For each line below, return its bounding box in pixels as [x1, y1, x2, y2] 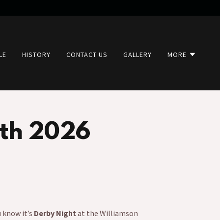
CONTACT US [66, 50, 108, 59]
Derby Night [33, 208, 76, 219]
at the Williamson [76, 208, 138, 219]
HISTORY [22, 50, 51, 59]
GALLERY [123, 50, 152, 59]
